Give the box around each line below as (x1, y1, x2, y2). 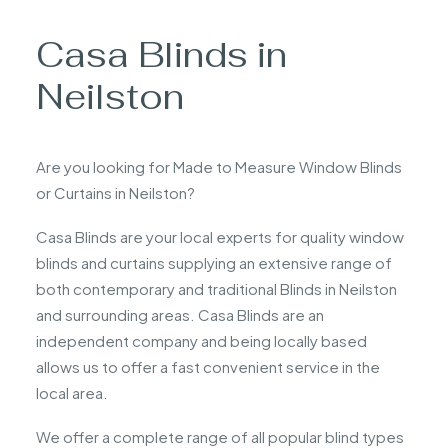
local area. (36, 383, 108, 402)
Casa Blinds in (36, 32, 287, 77)
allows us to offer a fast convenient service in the (36, 357, 380, 376)
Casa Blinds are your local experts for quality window (36, 227, 404, 246)
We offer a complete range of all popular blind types (36, 427, 404, 446)
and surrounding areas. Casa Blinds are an (36, 305, 324, 324)
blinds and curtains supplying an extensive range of (36, 253, 392, 272)
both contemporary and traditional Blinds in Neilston (36, 279, 397, 298)
